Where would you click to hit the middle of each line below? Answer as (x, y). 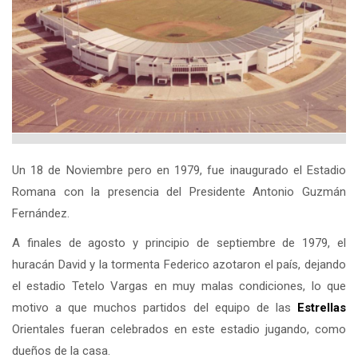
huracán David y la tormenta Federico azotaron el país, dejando (179, 264)
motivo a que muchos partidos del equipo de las (155, 307)
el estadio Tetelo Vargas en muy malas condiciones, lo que (179, 286)
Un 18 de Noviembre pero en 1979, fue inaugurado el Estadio (179, 170)
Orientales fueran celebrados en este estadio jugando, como (179, 329)
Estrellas (322, 307)
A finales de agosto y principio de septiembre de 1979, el (179, 243)
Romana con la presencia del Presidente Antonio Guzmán (179, 191)
